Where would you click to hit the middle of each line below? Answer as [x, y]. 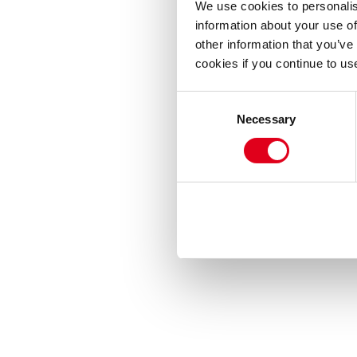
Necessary [266, 119]
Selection [200, 120]
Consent [198, 100]
